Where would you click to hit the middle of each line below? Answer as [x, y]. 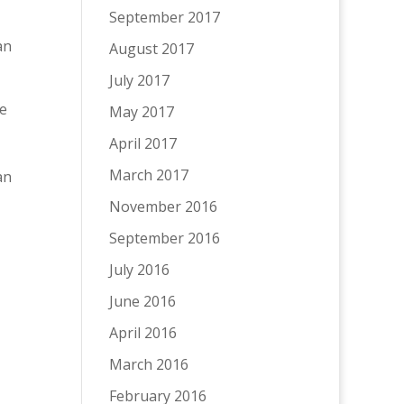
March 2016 [148, 364]
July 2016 [139, 270]
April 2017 [142, 143]
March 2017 [148, 175]
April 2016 [142, 333]
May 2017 [141, 112]
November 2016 [163, 207]
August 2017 [151, 49]
